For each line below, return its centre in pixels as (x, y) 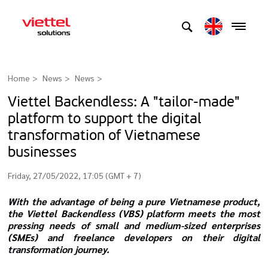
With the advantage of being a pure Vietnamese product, (134, 201)
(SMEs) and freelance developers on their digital (134, 237)
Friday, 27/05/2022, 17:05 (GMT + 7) (74, 175)
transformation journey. (59, 249)
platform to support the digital (105, 118)
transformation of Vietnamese (104, 134)
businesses (42, 151)
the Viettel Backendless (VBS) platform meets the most (134, 213)
